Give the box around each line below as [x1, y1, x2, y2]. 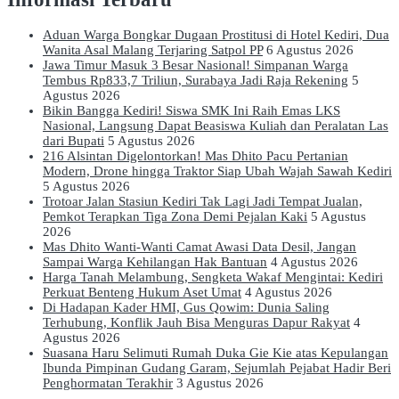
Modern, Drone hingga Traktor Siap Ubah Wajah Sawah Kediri [43, 164, 392, 179]
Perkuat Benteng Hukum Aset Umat [43, 285, 241, 300]
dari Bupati [43, 134, 104, 149]
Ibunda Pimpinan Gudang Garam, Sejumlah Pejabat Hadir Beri [43, 361, 391, 376]
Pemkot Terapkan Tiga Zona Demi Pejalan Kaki [43, 209, 307, 224]
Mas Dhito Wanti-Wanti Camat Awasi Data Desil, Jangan [43, 240, 356, 255]
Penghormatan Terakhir [43, 376, 173, 391]
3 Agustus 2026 [176, 376, 264, 391]
